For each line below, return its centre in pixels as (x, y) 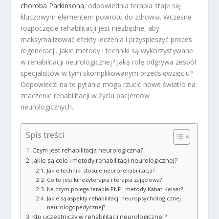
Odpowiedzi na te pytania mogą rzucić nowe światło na (108, 84)
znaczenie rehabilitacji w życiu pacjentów (85, 95)
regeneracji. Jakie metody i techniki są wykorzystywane (107, 50)
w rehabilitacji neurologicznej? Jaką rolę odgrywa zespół (109, 62)
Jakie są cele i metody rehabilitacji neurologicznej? (105, 160)
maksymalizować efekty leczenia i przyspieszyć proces (107, 39)
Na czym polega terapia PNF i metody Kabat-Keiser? (115, 189)
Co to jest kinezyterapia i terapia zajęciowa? (104, 179)
